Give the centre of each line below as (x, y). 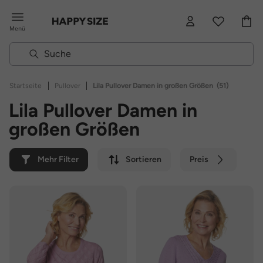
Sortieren (144, 159)
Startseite (26, 86)
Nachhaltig (187, 183)
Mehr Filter (58, 159)
